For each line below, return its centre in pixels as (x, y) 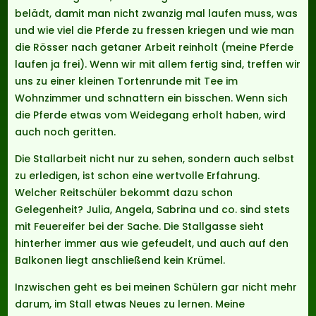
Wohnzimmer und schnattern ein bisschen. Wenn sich (152, 98)
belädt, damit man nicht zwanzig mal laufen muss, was (157, 14)
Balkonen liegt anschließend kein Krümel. (120, 261)
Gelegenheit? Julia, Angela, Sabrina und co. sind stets (153, 210)
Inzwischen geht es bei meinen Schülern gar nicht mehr (156, 287)
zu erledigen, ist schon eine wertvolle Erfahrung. (138, 176)
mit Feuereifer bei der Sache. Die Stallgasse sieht (140, 227)
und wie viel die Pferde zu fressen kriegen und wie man (155, 31)
